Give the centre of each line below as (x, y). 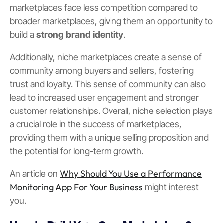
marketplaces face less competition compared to (104, 7)
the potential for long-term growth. (77, 151)
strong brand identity (80, 34)
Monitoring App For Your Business (76, 187)
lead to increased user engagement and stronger (104, 97)
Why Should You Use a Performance (131, 173)
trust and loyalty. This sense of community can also (108, 84)
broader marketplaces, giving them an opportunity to (111, 21)
